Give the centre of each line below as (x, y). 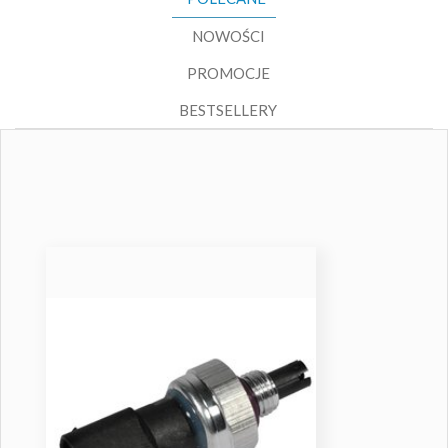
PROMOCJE (228, 73)
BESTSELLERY (228, 110)
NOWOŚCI (228, 36)
